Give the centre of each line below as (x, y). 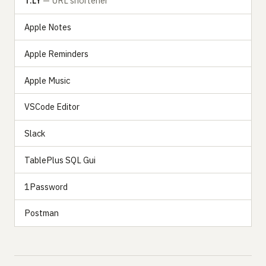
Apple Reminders (56, 53)
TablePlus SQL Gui (60, 160)
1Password (46, 186)
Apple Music (47, 80)
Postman (42, 213)
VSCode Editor (52, 107)
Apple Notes (48, 27)
